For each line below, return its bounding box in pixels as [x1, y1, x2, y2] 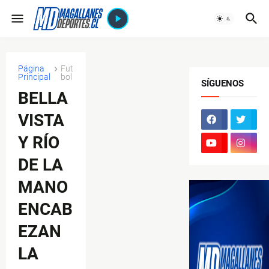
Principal [18, 72, 50, 82]
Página [18, 64, 44, 73]
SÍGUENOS [201, 78, 244, 89]
